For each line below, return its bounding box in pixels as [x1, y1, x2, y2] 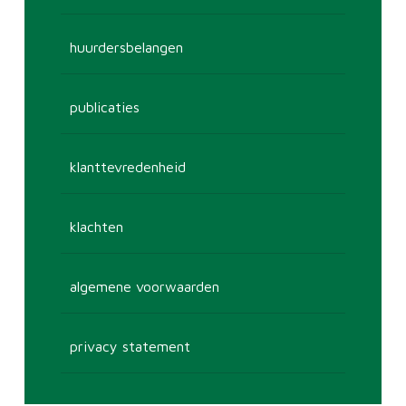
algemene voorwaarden [69, 278, 219, 295]
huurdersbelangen [69, 39, 183, 55]
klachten [69, 218, 123, 235]
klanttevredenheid [69, 159, 186, 175]
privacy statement [69, 338, 190, 354]
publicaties [69, 99, 140, 115]
